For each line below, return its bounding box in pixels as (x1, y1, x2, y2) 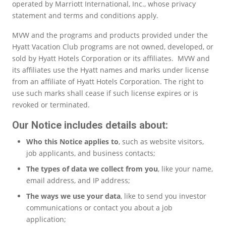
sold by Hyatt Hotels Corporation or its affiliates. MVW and (12, 53, 210, 63)
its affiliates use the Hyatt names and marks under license (12, 65, 209, 75)
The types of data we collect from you (26, 163, 158, 174)
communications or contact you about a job (26, 202, 173, 212)
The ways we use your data (26, 191, 121, 201)
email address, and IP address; (26, 175, 130, 185)
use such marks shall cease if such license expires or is (12, 88, 198, 98)
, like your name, (158, 163, 213, 174)
